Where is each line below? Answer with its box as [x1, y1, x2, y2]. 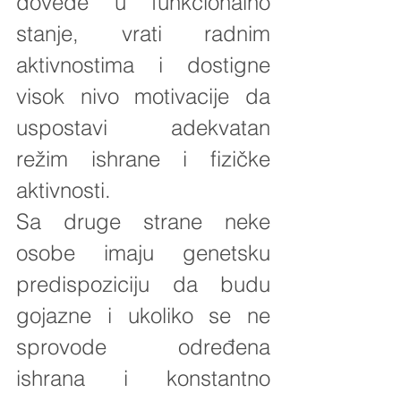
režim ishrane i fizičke [16, 145, 270, 172]
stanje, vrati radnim [16, 20, 270, 47]
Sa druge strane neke [16, 208, 270, 235]
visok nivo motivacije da [16, 82, 270, 109]
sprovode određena [16, 333, 270, 360]
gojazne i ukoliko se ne [16, 302, 270, 328]
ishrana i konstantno [16, 364, 270, 391]
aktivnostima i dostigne [16, 51, 270, 78]
